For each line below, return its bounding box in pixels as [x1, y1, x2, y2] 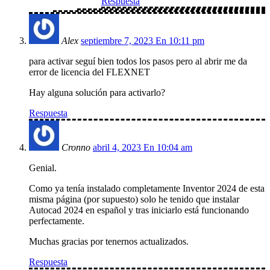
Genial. [29, 163, 57, 174]
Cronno [61, 142, 90, 153]
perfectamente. [29, 216, 84, 227]
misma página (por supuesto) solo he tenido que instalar [29, 194, 239, 205]
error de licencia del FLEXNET [29, 67, 150, 78]
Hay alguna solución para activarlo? [29, 87, 165, 98]
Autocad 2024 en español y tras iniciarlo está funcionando [29, 205, 249, 216]
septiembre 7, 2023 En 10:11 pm [81, 36, 204, 46]
